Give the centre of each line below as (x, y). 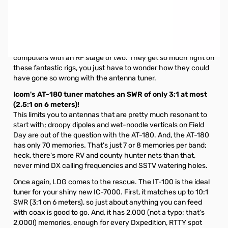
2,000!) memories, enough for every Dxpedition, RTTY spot (108, 223)
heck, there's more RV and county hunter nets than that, (104, 155)
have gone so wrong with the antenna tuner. (85, 78)
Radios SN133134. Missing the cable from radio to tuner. (110, 21)
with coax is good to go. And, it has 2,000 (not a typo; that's (109, 212)
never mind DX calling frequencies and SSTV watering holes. (111, 166)
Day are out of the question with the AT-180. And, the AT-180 (111, 135)
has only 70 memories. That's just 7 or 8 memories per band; (110, 145)
